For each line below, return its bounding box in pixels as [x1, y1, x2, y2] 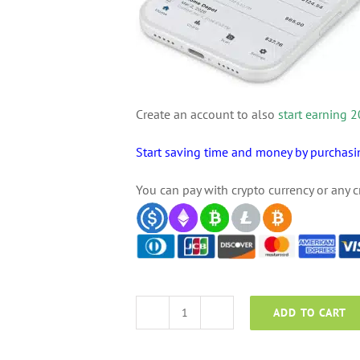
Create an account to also [136, 106, 278, 122]
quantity [183, 335, 229, 352]
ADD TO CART [273, 305, 346, 320]
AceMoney [183, 313, 239, 330]
